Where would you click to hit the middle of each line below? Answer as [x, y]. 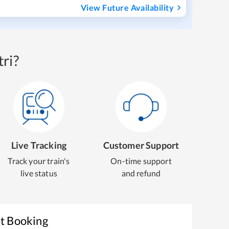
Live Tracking [39, 145]
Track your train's [39, 161]
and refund [141, 173]
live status [39, 173]
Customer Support [141, 145]
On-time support [141, 161]
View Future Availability [127, 7]
